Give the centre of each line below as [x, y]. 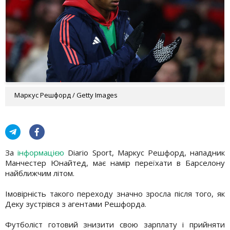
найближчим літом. [40, 173]
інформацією [43, 152]
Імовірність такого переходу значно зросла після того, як [115, 193]
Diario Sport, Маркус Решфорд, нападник [147, 152]
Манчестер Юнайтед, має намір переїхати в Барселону [115, 162]
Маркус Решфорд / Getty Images [66, 95]
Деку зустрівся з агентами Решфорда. [76, 204]
